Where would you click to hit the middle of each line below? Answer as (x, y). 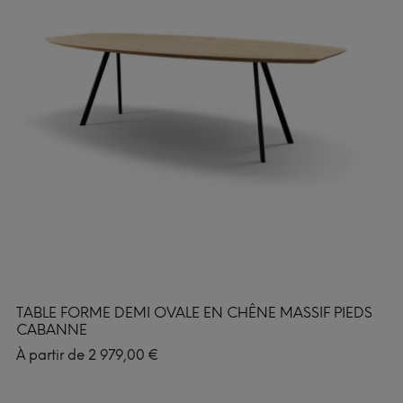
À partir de (52, 355)
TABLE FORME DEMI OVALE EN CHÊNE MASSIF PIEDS (194, 312)
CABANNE (52, 329)
